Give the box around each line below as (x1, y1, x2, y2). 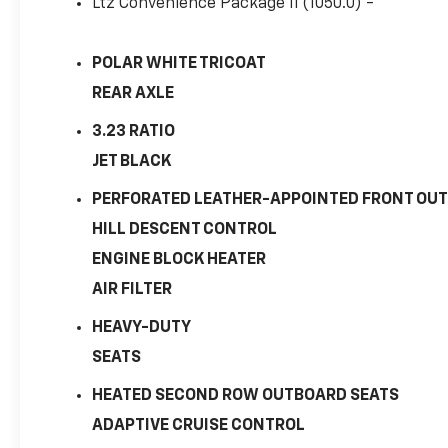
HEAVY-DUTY (92, 319, 192, 336)
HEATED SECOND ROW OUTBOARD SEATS (92, 387, 400, 404)
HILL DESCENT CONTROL (92, 221, 278, 238)
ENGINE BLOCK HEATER (92, 251, 267, 268)
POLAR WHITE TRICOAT (92, 55, 267, 72)
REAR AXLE (92, 85, 175, 102)
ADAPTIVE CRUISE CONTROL (92, 417, 306, 434)
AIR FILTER (92, 281, 173, 298)
